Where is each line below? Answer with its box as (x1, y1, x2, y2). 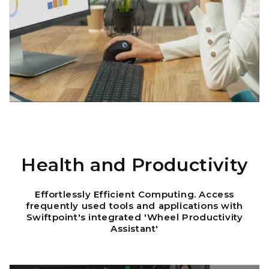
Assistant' (110, 223, 159, 235)
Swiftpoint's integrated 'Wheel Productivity (26, 211, 243, 223)
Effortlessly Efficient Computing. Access (34, 189, 234, 201)
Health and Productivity (21, 154, 248, 177)
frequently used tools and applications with (26, 200, 243, 212)
